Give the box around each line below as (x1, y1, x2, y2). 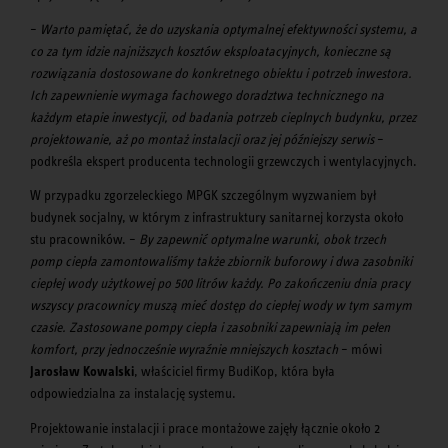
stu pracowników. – (30, 231, 139, 247)
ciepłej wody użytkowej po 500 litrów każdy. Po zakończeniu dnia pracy (30, 275, 410, 291)
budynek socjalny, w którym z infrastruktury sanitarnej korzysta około (30, 209, 404, 225)
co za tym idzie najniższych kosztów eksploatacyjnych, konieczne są (30, 42, 391, 59)
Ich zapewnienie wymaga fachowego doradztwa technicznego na (30, 86, 384, 103)
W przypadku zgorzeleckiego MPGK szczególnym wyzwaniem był (30, 187, 376, 203)
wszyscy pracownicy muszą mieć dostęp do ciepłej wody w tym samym (30, 297, 412, 313)
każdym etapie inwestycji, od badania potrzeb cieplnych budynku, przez (30, 108, 416, 125)
